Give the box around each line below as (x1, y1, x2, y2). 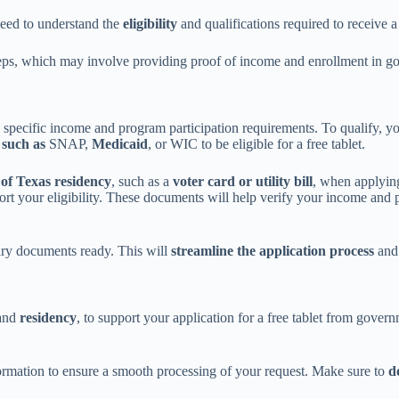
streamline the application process (171, 243, 374, 259)
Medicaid (92, 136, 148, 152)
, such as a (111, 174, 173, 190)
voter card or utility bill (173, 174, 313, 190)
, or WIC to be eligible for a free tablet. (148, 136, 365, 152)
